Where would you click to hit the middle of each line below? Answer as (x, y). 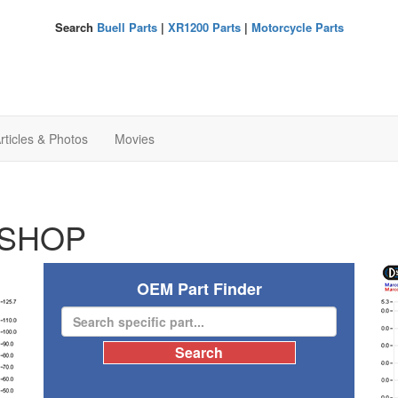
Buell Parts (127, 27)
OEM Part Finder (199, 289)
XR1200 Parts (204, 27)
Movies (135, 139)
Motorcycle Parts (297, 27)
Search (76, 27)
